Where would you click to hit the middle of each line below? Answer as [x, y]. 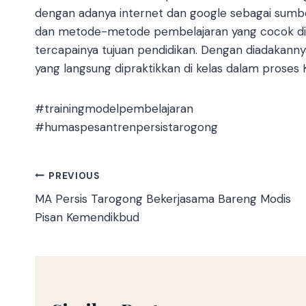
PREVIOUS [74, 176]
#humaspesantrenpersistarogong [126, 127]
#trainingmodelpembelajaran [114, 109]
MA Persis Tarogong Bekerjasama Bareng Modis [163, 199]
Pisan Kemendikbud [87, 218]
